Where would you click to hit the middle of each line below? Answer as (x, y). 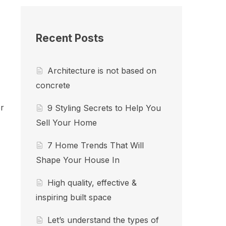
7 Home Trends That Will (96, 146)
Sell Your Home (66, 123)
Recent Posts (70, 38)
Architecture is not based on (102, 71)
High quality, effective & (92, 183)
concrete (53, 86)
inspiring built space (74, 197)
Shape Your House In (78, 160)
